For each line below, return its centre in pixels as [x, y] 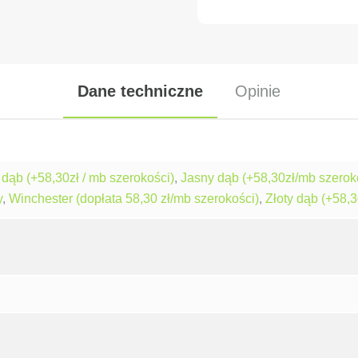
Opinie [258, 91]
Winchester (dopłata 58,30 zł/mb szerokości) [134, 199]
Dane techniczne [140, 91]
